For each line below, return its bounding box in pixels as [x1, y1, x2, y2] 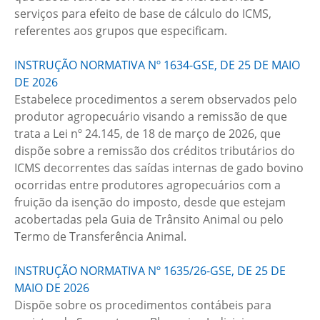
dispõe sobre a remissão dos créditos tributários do [14, 143, 295, 159]
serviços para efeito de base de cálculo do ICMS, [14, 6, 271, 21]
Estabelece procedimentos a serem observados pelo [14, 91, 297, 107]
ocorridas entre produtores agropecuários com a [14, 177, 281, 193]
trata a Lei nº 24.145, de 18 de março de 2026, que [14, 126, 281, 141]
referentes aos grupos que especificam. [14, 23, 227, 39]
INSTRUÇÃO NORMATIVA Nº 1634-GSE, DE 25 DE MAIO [14, 57, 300, 73]
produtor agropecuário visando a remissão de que [14, 109, 287, 124]
